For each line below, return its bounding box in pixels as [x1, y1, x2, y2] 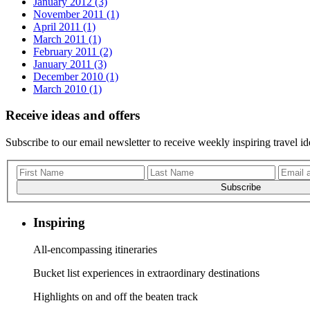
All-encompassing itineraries [33, 244, 157, 256]
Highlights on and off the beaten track [33, 291, 198, 303]
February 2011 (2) [33, 45, 112, 57]
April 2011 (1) [33, 20, 95, 33]
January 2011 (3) [33, 57, 107, 70]
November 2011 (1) [33, 8, 119, 20]
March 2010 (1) [33, 82, 102, 95]
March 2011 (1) [33, 33, 101, 45]
